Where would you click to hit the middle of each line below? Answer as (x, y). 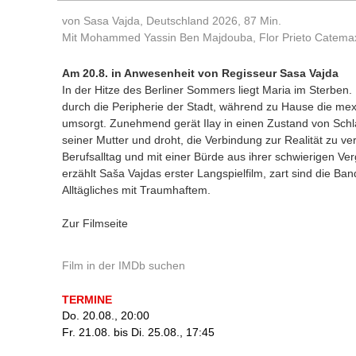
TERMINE (87, 300)
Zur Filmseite (95, 223)
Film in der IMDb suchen (124, 265)
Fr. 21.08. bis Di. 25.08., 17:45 (138, 332)
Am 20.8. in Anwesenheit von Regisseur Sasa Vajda (200, 73)
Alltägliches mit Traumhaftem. (136, 190)
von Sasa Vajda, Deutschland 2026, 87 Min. (172, 21)
